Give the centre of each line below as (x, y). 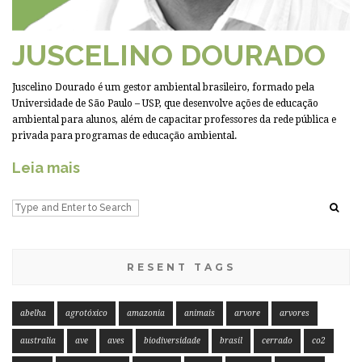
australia (38, 341)
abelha (33, 314)
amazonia (146, 314)
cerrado (277, 341)
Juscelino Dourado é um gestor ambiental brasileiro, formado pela (163, 88)
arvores (295, 314)
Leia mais (46, 168)
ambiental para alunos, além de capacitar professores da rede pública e (174, 120)
